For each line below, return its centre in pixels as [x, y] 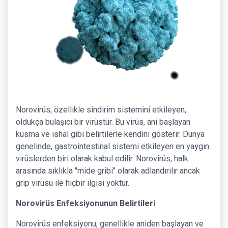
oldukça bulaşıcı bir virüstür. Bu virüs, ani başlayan [103, 122]
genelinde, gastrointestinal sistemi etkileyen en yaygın [112, 147]
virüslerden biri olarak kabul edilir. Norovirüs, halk [102, 159]
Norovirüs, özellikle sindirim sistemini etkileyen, [101, 110]
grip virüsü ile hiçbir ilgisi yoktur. [73, 183]
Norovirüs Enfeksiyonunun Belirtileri [85, 204]
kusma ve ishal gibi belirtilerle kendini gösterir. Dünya [110, 134]
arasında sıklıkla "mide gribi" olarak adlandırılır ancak [108, 171]
